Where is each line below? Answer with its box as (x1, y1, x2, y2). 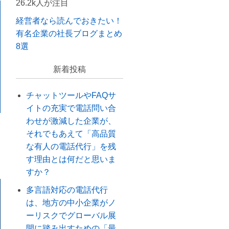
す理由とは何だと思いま (26, 155, 116, 164)
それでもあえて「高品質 (26, 129, 116, 138)
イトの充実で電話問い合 (26, 104, 116, 112)
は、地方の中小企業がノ (26, 198, 116, 207)
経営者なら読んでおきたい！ (16, 16, 122, 25)
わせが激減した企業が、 (26, 117, 116, 125)
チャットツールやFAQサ (26, 91, 116, 100)
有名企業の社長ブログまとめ (16, 29, 122, 38)
